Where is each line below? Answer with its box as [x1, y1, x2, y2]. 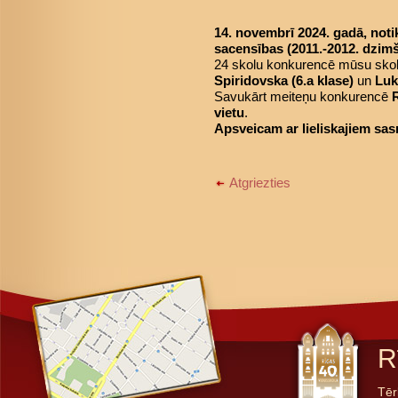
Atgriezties [227, 175, 291, 190]
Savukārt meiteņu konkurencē [214, 89, 392, 104]
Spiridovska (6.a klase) [214, 73, 354, 88]
